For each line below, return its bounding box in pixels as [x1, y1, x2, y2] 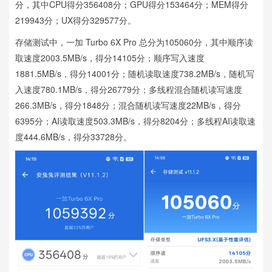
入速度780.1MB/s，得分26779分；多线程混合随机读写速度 [15, 83, 242, 95]
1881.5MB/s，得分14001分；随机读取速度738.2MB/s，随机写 [15, 67, 254, 80]
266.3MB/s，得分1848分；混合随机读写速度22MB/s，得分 [15, 98, 241, 111]
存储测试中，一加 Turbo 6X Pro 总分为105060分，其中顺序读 [15, 35, 253, 48]
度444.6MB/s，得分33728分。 [15, 130, 132, 143]
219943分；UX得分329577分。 [15, 13, 136, 26]
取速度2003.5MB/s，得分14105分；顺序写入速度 [15, 51, 205, 64]
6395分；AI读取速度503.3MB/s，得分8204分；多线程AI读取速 [15, 114, 256, 127]
